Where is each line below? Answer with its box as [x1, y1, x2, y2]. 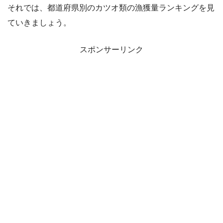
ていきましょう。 [7, 18, 71, 27]
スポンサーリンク [80, 45, 143, 54]
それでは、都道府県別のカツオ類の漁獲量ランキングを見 [7, 3, 215, 12]
